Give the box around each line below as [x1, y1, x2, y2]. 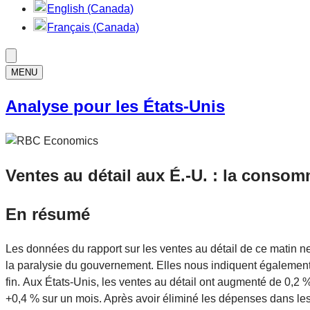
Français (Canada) [47, 21, 139, 33]
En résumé [6, 204, 90, 224]
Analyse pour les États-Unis [6, 96, 225, 116]
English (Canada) [47, 3, 134, 15]
